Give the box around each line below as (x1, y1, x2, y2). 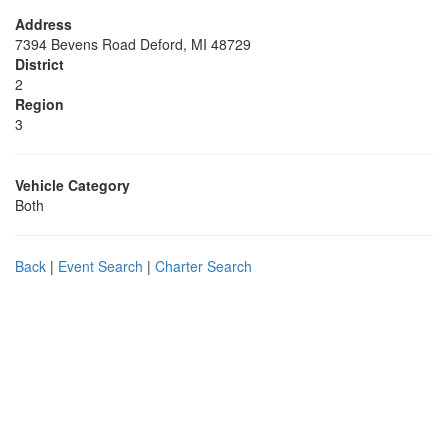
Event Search (58, 256, 143, 276)
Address (15, 14, 72, 34)
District (15, 54, 64, 74)
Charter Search (155, 256, 252, 276)
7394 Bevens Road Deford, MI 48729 (15, 34, 251, 54)
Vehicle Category (15, 175, 130, 195)
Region (15, 94, 64, 114)
